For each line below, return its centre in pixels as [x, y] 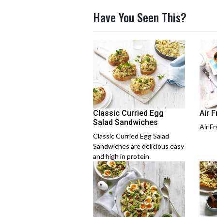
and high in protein [121, 156]
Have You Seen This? [140, 17]
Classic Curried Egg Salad [131, 136]
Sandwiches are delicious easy [139, 146]
